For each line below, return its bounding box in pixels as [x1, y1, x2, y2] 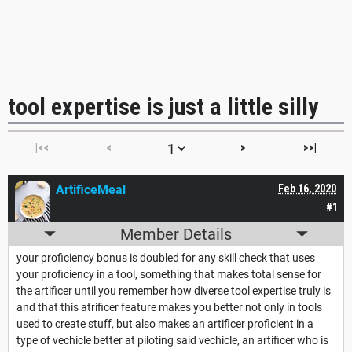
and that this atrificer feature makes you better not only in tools [16, 300, 322, 313]
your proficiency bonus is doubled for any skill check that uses [16, 251, 315, 264]
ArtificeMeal [56, 181, 126, 197]
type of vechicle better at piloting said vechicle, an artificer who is [16, 333, 328, 346]
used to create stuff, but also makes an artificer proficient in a [16, 317, 313, 330]
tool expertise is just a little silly [8, 92, 318, 120]
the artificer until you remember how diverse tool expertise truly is [16, 284, 331, 297]
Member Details [120, 224, 232, 244]
